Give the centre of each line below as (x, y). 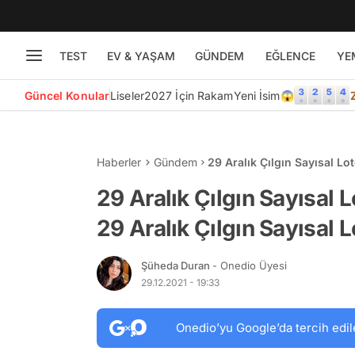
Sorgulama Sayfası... (263, 179)
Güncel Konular (67, 95)
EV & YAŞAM (141, 55)
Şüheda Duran (177, 265)
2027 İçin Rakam (189, 95)
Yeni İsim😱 (263, 95)
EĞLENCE (290, 55)
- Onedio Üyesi (250, 265)
